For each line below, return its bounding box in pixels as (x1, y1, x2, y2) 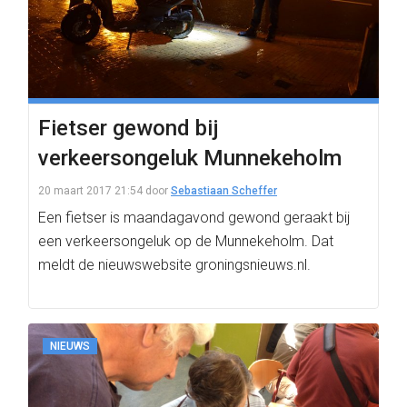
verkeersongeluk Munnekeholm (38, 145, 342, 171)
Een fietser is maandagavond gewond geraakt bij (38, 209, 350, 226)
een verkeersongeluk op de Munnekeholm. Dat (38, 233, 333, 250)
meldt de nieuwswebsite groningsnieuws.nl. (38, 256, 311, 273)
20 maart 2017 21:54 (38, 184, 143, 197)
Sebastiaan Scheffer (171, 184, 277, 197)
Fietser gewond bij (38, 115, 219, 141)
